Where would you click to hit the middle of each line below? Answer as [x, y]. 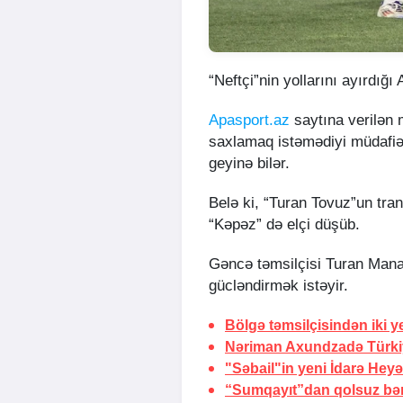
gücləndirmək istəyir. [278, 285]
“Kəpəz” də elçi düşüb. [287, 224]
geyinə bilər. [249, 163]
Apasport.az [249, 120]
